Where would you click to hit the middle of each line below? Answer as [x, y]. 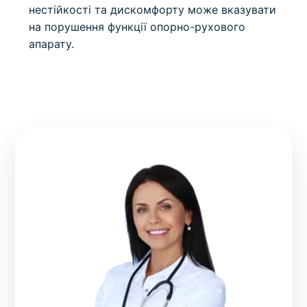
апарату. [52, 44]
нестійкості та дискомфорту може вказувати [153, 10]
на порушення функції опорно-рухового [137, 27]
